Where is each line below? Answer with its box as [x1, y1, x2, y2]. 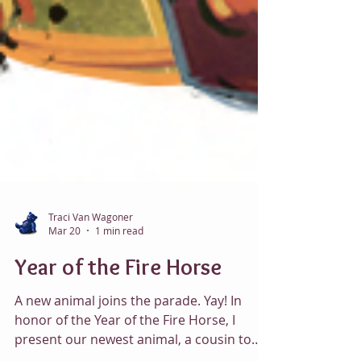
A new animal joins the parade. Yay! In [15, 327, 242, 345]
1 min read [95, 259, 143, 272]
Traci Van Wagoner [48, 245, 133, 259]
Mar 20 [48, 259, 81, 272]
